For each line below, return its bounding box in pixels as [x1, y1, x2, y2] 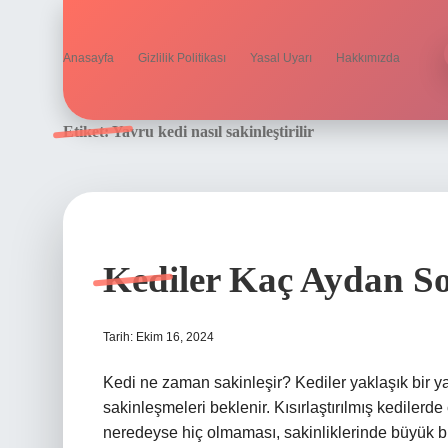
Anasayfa [63, 51, 114, 65]
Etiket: [63, 123, 112, 140]
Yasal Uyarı [250, 51, 312, 65]
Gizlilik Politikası [138, 51, 226, 65]
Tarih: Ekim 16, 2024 [103, 330, 214, 344]
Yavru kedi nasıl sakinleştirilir [112, 123, 314, 140]
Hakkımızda [336, 51, 400, 65]
